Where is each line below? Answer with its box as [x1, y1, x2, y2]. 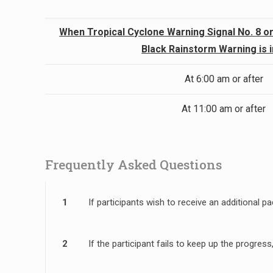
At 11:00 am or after [182, 103, 266, 115]
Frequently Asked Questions [45, 156, 222, 174]
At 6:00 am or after [184, 73, 263, 85]
